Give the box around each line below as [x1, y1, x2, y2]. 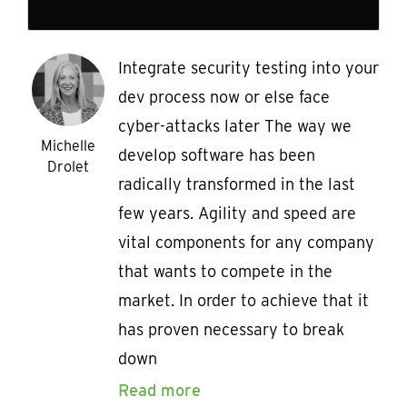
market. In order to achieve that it [118, 291, 369, 311]
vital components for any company [118, 233, 374, 253]
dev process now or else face [118, 87, 330, 107]
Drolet [47, 158, 89, 176]
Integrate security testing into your [118, 58, 379, 78]
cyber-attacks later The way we [118, 116, 352, 136]
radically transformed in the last [118, 174, 355, 194]
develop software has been [118, 145, 315, 165]
